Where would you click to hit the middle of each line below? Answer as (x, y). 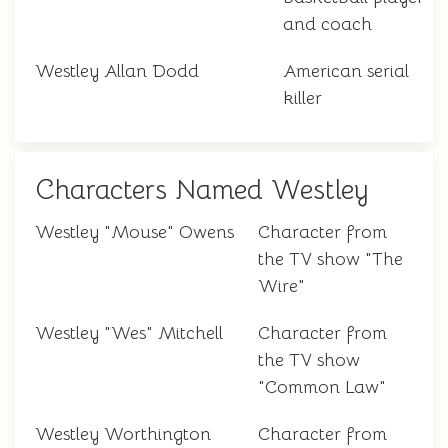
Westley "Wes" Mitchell (129, 333)
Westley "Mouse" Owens (134, 232)
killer (302, 98)
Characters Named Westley (202, 190)
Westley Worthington (123, 434)
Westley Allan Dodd (117, 71)
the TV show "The (330, 259)
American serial (346, 71)
